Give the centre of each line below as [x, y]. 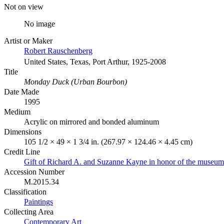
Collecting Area [29, 211]
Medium [17, 111]
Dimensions [23, 131]
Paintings [38, 201]
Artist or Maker [28, 40]
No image [39, 23]
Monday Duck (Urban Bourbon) [75, 81]
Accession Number [34, 171]
